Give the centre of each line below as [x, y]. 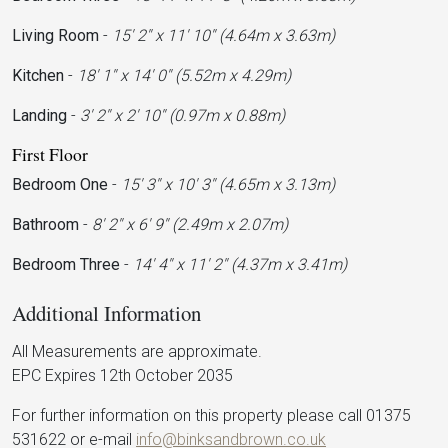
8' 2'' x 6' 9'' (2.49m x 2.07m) [190, 224]
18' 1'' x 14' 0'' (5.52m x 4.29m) [184, 75]
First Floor [50, 154]
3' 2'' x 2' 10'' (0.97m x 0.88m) [182, 115]
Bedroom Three [66, 264]
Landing [39, 115]
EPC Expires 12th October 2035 [122, 375]
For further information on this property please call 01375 [211, 415]
